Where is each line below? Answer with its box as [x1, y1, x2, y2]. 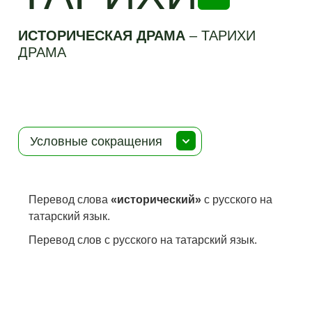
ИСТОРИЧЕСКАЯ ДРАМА [18, 28, 190, 43]
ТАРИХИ [201, 28, 256, 43]
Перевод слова [29, 194, 111, 205]
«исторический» [111, 194, 202, 205]
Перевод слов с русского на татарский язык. [29, 234, 258, 246]
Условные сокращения [30, 134, 163, 148]
